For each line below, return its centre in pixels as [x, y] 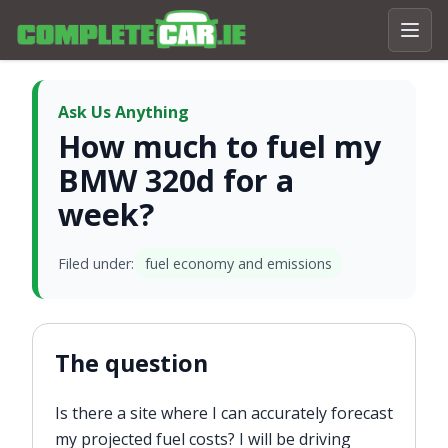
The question [131, 362]
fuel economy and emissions [238, 264]
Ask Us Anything [123, 112]
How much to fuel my [219, 147]
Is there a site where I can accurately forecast [223, 412]
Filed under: [95, 264]
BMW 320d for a [175, 181]
